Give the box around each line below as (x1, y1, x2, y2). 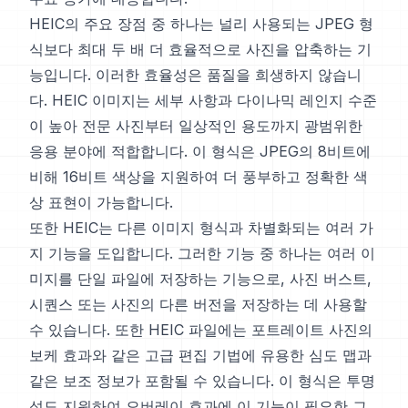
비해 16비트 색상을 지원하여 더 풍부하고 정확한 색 (29, 168, 368, 187)
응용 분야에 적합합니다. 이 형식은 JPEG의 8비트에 (29, 142, 371, 161)
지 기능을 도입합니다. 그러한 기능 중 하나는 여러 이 (29, 244, 375, 263)
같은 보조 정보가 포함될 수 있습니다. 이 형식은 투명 (29, 372, 375, 391)
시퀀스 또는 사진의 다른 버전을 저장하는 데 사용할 (29, 295, 367, 314)
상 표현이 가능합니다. (29, 193, 173, 212)
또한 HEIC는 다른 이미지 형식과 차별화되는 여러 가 (29, 219, 373, 238)
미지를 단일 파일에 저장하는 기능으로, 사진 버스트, (29, 270, 372, 289)
